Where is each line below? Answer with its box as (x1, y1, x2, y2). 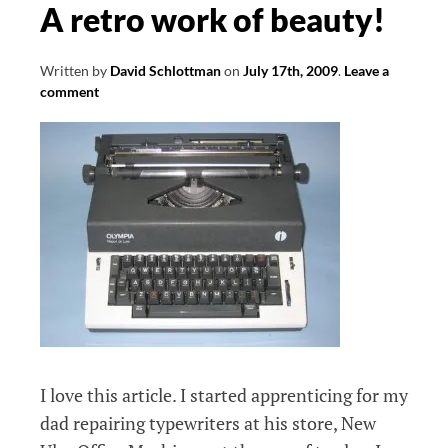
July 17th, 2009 (243, 62, 338, 80)
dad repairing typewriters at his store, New (40, 411, 376, 436)
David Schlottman (110, 62, 221, 80)
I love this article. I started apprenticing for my (40, 383, 408, 408)
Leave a (344, 62, 389, 80)
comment (40, 83, 99, 101)
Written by (40, 62, 110, 80)
